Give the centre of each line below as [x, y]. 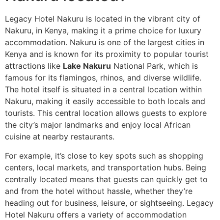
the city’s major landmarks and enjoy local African [98, 125]
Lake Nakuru [87, 66]
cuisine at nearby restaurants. [60, 137]
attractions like [34, 66]
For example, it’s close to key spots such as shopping [104, 155]
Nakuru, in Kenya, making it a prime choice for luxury [103, 31]
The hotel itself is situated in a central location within [103, 90]
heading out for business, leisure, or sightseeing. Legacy [109, 203]
